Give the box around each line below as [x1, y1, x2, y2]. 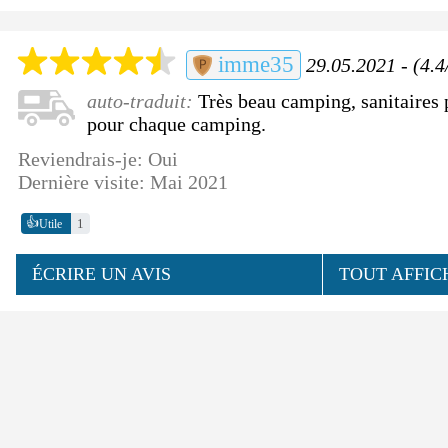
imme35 [212, 52, 295, 78]
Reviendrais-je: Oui [18, 148, 179, 171]
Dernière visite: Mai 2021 [18, 171, 229, 194]
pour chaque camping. [87, 113, 267, 136]
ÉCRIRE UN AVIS [32, 264, 172, 285]
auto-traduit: [87, 90, 199, 113]
